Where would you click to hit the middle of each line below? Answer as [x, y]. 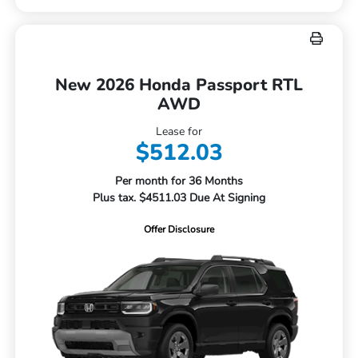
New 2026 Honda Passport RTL [179, 85]
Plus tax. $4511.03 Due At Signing [179, 198]
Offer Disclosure [179, 230]
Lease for [179, 132]
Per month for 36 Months [179, 181]
